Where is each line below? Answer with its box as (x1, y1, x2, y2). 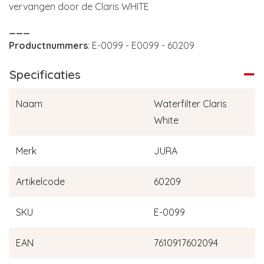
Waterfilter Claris (154, 98, 227, 110)
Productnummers (9, 39, 88, 52)
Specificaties (9, 67, 81, 82)
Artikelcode (16, 176, 65, 188)
